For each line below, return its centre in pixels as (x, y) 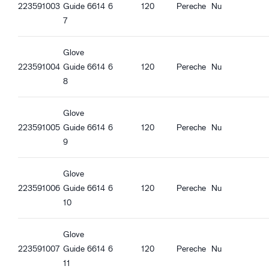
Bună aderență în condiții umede (82, 43)
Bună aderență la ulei (60, 58)
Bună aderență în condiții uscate (82, 29)
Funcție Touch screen (60, 14)
